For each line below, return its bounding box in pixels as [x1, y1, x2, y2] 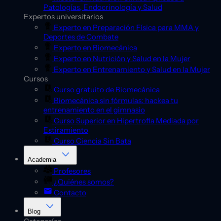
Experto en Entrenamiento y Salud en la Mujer [52, 65, 210, 74]
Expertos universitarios [24, 12, 103, 22]
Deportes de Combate [43, 32, 118, 42]
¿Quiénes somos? [52, 177, 114, 187]
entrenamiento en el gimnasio [43, 105, 145, 115]
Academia [28, 156, 58, 164]
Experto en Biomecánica [52, 43, 137, 53]
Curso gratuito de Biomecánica [52, 85, 160, 95]
